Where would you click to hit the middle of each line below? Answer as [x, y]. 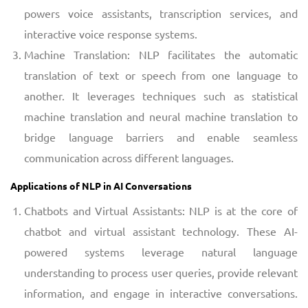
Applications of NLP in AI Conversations [101, 185]
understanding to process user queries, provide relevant [161, 272]
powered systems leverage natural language [161, 251]
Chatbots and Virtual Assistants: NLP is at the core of [161, 210]
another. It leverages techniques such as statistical [161, 95]
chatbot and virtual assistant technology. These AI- [161, 231]
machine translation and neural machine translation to [161, 116]
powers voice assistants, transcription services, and [161, 13]
